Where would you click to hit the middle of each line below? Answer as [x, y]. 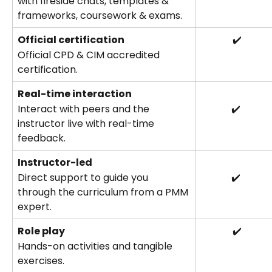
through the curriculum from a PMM [104, 192]
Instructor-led [55, 163]
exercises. [41, 260]
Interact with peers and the [85, 109]
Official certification [71, 40]
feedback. [42, 138]
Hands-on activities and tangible [96, 246]
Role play [41, 231]
